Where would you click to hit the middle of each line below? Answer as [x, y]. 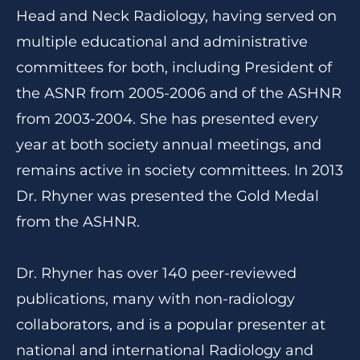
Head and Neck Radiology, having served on [176, 16]
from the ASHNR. [78, 222]
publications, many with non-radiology [155, 299]
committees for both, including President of [174, 67]
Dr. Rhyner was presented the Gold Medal [168, 196]
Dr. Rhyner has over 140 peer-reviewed [156, 273]
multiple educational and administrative [162, 42]
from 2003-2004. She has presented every [167, 119]
